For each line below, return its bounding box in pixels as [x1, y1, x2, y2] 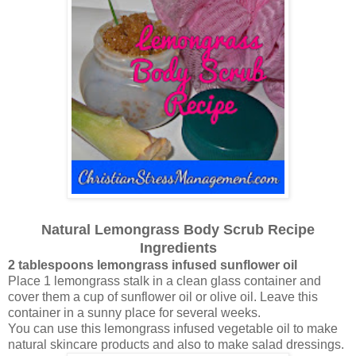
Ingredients [139, 240, 217, 257]
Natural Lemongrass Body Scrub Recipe [41, 222, 315, 238]
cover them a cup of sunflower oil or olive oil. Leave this [8, 290, 318, 304]
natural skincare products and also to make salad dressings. [8, 338, 344, 352]
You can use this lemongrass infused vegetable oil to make [8, 322, 338, 336]
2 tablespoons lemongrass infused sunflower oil [8, 258, 297, 273]
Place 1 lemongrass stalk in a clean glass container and [8, 274, 321, 288]
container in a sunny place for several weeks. [8, 306, 264, 320]
